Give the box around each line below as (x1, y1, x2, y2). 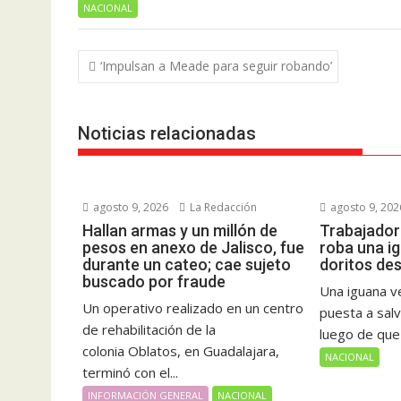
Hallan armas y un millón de (82, 221, 277, 240)
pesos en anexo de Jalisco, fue (82, 238, 304, 257)
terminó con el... (82, 363, 178, 381)
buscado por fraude (82, 272, 226, 291)
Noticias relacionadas (78, 123, 256, 144)
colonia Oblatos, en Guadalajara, (82, 342, 279, 360)
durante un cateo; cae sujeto (82, 255, 291, 274)
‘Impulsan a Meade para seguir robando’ (100, 56, 332, 74)
